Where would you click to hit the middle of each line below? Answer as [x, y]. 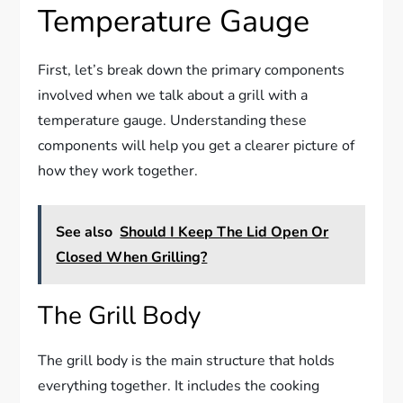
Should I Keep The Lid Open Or [224, 233]
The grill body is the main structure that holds [187, 361]
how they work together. [118, 171]
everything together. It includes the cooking [179, 386]
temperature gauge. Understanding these [173, 121]
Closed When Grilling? [132, 258]
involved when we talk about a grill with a [173, 96]
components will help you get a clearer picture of [197, 146]
